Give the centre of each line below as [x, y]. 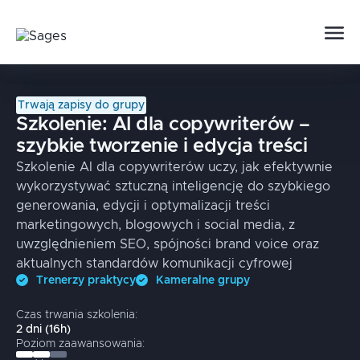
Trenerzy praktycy [86, 280]
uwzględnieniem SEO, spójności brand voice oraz [168, 244]
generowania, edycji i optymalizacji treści [143, 206]
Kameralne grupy [203, 280]
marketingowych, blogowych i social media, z [155, 225]
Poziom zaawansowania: [80, 344]
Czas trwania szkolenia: [77, 315]
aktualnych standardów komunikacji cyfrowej [154, 264]
